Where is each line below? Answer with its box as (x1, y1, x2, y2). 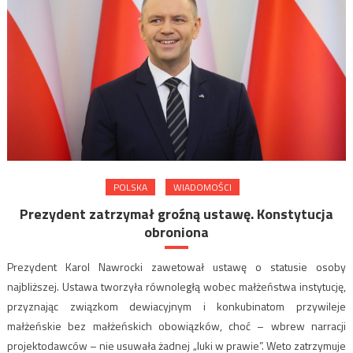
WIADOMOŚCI (173, 179, 232, 195)
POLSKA (113, 179, 147, 195)
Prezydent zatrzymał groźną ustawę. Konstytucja (20, 203, 333, 225)
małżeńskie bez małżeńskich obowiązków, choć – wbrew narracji (6, 317, 347, 334)
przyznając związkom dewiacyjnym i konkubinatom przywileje (6, 297, 347, 314)
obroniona (144, 221, 209, 243)
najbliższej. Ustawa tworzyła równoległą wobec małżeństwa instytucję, (6, 277, 347, 295)
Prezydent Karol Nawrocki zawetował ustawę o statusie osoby (6, 258, 347, 275)
